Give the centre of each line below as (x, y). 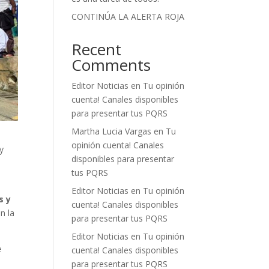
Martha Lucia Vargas (112, 131)
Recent (97, 49)
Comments (111, 65)
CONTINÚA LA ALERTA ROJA (128, 17)
